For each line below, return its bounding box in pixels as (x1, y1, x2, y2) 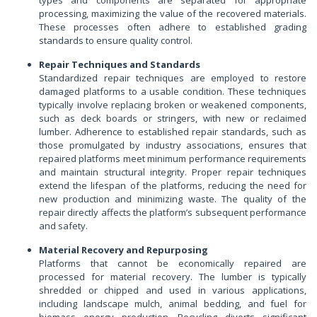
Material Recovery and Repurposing (39, 243, 208, 257)
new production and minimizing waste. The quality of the (39, 192, 306, 206)
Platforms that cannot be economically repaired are (39, 257, 306, 270)
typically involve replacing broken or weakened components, (39, 98, 306, 112)
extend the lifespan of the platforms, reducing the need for (39, 179, 306, 192)
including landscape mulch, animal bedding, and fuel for (39, 297, 306, 311)
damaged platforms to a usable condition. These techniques (39, 85, 306, 98)
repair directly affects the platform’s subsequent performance (39, 206, 306, 219)
